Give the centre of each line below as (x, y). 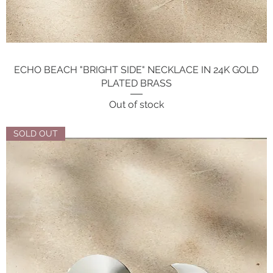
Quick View (136, 69)
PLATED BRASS (136, 83)
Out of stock (136, 104)
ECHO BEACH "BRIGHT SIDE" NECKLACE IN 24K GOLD (136, 69)
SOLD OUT (36, 133)
